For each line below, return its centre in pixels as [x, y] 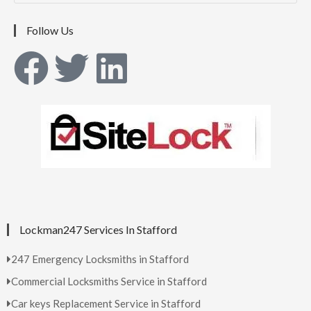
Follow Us [50, 31]
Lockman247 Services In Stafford [98, 230]
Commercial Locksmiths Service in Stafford [109, 281]
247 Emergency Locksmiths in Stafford [100, 259]
